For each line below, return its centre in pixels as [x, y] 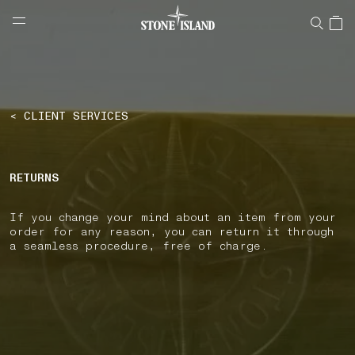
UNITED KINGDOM [212, 26]
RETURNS [34, 178]
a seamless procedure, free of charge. [139, 246]
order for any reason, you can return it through [172, 232]
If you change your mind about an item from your [173, 218]
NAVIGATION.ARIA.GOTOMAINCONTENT [118, 12]
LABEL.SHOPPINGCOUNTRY [83, 26]
